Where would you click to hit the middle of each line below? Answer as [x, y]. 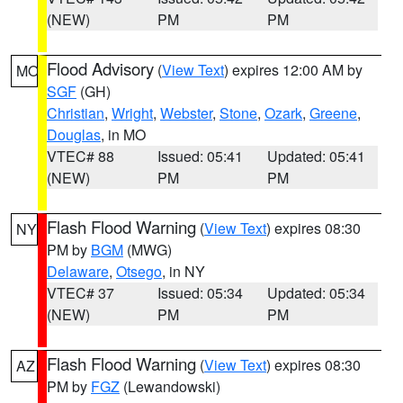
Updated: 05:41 [317, 156]
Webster [186, 113]
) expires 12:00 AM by [293, 70]
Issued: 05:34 [200, 293]
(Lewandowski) [170, 386]
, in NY [184, 271]
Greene [333, 113]
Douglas [74, 134]
